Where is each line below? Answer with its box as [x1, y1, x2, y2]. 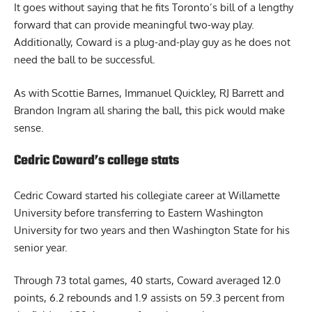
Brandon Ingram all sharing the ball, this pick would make [14, 103, 285, 117]
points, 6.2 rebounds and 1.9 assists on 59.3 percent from [14, 291, 284, 305]
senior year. [14, 240, 68, 254]
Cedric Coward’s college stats [14, 150, 179, 172]
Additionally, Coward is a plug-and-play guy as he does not [14, 36, 290, 49]
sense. [14, 120, 44, 134]
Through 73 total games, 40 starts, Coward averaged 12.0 [14, 274, 281, 288]
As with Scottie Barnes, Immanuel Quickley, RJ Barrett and [14, 86, 284, 100]
